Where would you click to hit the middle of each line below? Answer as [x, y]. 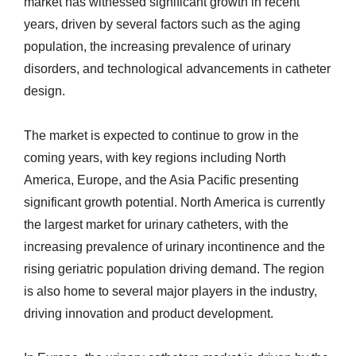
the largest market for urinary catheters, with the [156, 224]
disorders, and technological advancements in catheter [177, 69]
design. [44, 91]
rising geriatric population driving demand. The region [174, 269]
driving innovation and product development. [149, 313]
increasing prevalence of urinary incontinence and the [174, 247]
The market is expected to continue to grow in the [161, 135]
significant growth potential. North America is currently [174, 202]
